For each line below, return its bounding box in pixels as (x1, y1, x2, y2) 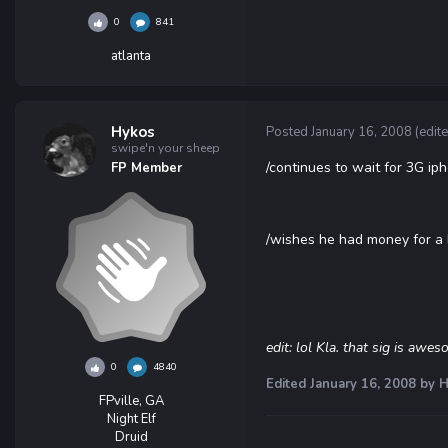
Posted (266, 123, 311, 141)
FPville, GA (98, 392, 164, 410)
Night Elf (106, 410, 156, 428)
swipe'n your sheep (111, 140, 220, 156)
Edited (266, 375, 310, 393)
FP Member (111, 159, 182, 177)
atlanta (111, 47, 151, 65)
